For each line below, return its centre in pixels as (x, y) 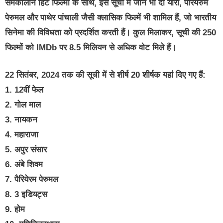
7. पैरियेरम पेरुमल (32, 180)
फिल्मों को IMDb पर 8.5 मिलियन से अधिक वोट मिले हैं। (91, 47)
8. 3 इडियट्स (26, 195)
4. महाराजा (22, 135)
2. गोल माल (23, 105)
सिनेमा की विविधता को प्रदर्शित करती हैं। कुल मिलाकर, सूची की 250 (111, 32)
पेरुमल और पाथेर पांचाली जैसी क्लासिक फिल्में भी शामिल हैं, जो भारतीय (111, 17)
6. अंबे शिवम (24, 165)
